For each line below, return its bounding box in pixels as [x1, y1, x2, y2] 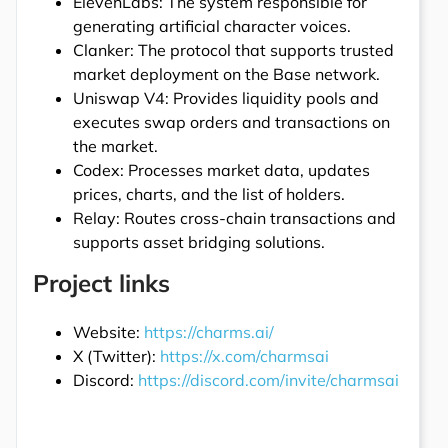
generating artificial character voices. [73, 16, 351, 37]
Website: [73, 322, 144, 343]
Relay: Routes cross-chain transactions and [73, 208, 396, 229]
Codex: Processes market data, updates [73, 160, 370, 181]
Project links [33, 268, 170, 299]
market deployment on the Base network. [73, 64, 380, 85]
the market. [73, 136, 158, 157]
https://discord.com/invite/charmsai [138, 370, 399, 391]
